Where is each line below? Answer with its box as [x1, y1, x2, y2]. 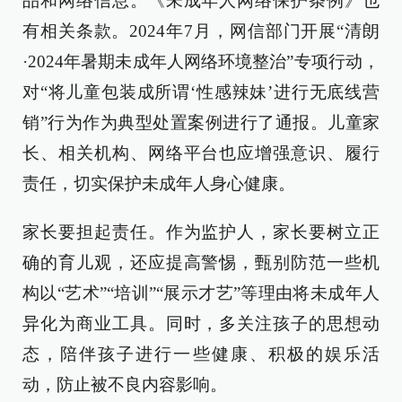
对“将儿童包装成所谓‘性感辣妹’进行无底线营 [22, 83, 380, 101]
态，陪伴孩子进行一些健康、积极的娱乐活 [22, 345, 380, 363]
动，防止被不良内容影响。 [22, 375, 227, 394]
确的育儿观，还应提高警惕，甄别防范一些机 [22, 253, 380, 272]
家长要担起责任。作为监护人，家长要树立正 [22, 223, 380, 241]
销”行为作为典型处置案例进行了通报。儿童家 [22, 113, 380, 132]
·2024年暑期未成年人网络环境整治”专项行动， [22, 52, 380, 71]
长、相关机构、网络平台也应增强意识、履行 [22, 144, 380, 162]
